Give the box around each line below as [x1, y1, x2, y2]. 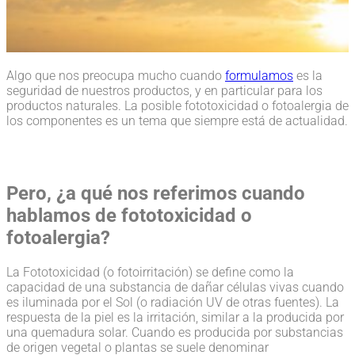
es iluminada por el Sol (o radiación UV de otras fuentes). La [6, 294, 339, 310]
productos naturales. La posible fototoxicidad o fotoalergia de [6, 97, 349, 113]
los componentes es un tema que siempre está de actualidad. [6, 113, 348, 128]
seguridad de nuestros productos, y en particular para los [6, 82, 323, 98]
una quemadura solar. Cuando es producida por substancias [6, 324, 343, 340]
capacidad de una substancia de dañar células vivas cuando [6, 279, 344, 295]
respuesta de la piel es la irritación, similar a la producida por [6, 309, 344, 325]
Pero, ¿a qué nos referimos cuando [6, 181, 305, 204]
